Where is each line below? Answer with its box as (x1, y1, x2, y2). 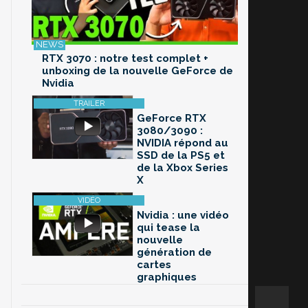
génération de (137, 246, 212, 259)
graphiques (137, 271, 197, 284)
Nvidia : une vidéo (137, 209, 229, 222)
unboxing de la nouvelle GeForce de (42, 65, 233, 78)
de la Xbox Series (137, 162, 228, 175)
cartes (137, 258, 171, 272)
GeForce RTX (137, 112, 206, 125)
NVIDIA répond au (137, 137, 228, 150)
